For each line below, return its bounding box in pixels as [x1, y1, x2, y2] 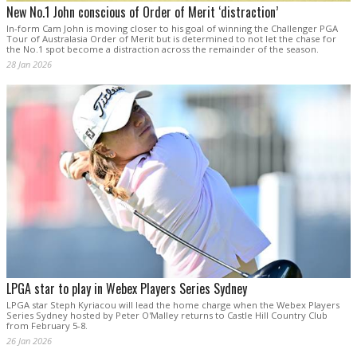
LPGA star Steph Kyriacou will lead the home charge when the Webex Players [6, 299, 339, 312]
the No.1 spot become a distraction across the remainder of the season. [6, 42, 319, 55]
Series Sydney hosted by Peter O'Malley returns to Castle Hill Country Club [6, 309, 328, 322]
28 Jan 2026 [6, 57, 52, 70]
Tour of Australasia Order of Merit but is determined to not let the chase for [6, 32, 336, 45]
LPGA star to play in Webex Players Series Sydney [6, 279, 247, 299]
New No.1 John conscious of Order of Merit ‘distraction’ [6, 2, 278, 22]
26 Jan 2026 [6, 335, 52, 347]
